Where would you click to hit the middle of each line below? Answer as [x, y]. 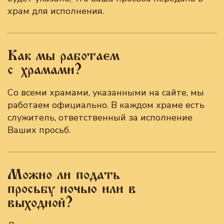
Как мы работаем [63, 55]
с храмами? [45, 69]
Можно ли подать [64, 174]
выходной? [40, 202]
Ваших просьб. [39, 130]
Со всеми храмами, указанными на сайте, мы [106, 92]
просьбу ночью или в [72, 188]
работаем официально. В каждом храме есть [106, 105]
